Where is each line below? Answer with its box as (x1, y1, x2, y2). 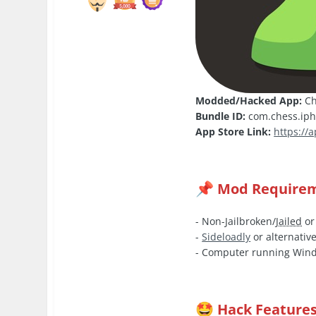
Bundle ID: (195, 109, 246, 123)
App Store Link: (195, 124, 272, 138)
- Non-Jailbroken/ (195, 214, 276, 228)
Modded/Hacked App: (195, 93, 303, 107)
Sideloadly (202, 229, 251, 243)
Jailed (276, 214, 303, 228)
